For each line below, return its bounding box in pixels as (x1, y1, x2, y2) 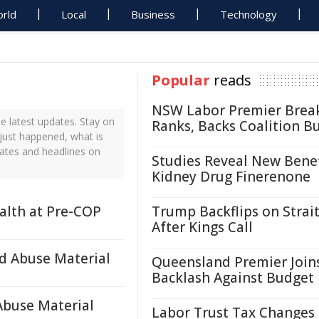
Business (131, 7, 176, 21)
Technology (220, 7, 278, 21)
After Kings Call (152, 218, 253, 236)
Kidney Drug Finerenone (152, 167, 310, 186)
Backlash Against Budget (152, 268, 314, 287)
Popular (152, 70, 210, 90)
